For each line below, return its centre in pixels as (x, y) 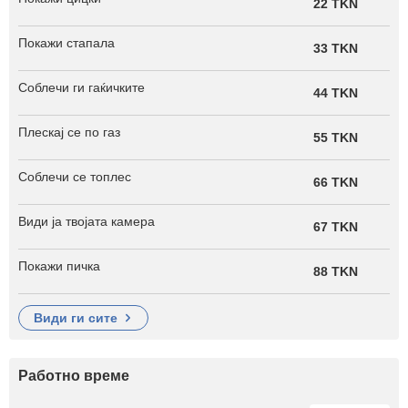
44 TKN (335, 92)
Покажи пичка (59, 265)
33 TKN (335, 48)
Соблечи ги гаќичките (82, 87)
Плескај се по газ (69, 132)
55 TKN (335, 137)
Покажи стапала (66, 42)
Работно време (74, 375)
